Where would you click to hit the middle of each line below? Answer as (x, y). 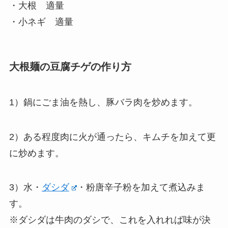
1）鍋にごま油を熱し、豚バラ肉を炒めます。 (103, 102)
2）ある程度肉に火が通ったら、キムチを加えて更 (112, 137)
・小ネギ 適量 (41, 22)
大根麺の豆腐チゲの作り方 (70, 67)
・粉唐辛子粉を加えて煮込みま (141, 188)
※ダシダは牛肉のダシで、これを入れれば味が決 (110, 220)
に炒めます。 (36, 153)
